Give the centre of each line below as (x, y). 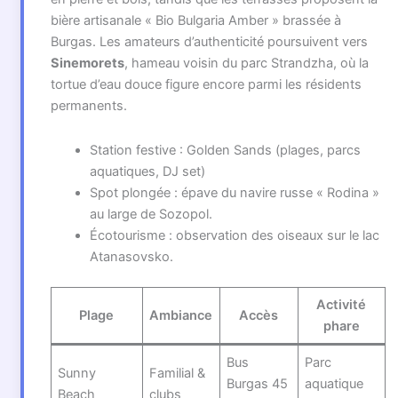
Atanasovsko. (131, 256)
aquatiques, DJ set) (147, 171)
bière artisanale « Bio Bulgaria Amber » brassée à (195, 21)
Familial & (178, 373)
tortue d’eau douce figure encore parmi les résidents (206, 85)
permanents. (88, 106)
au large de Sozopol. (151, 214)
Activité (342, 304)
